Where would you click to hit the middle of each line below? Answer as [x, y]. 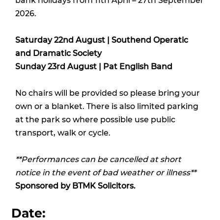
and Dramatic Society [58, 53]
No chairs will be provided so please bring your [107, 93]
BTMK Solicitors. [103, 186]
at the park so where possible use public [95, 119]
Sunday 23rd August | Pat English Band [94, 66]
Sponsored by [42, 186]
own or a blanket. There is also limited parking [107, 106]
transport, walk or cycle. [63, 133]
